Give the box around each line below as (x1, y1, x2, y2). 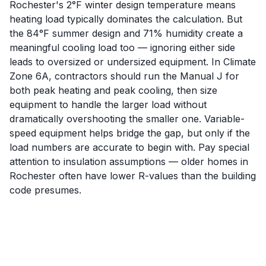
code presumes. (9, 184, 81, 196)
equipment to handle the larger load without (9, 99, 207, 110)
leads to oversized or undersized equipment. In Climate (9, 56, 256, 68)
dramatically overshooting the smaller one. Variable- (9, 113, 245, 125)
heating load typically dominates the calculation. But (9, 13, 242, 25)
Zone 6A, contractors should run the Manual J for (9, 70, 239, 82)
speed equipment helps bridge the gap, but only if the (9, 127, 250, 139)
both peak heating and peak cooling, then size (9, 84, 217, 96)
